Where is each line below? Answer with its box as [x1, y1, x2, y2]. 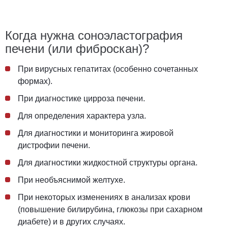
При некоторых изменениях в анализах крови [18, 193, 190, 202]
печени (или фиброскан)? [5, 42, 149, 56]
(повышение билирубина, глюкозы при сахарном [18, 205, 203, 214]
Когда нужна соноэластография [5, 28, 183, 43]
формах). [18, 77, 52, 86]
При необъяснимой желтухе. [18, 176, 125, 185]
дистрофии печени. [18, 141, 90, 150]
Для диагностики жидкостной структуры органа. [18, 158, 197, 167]
